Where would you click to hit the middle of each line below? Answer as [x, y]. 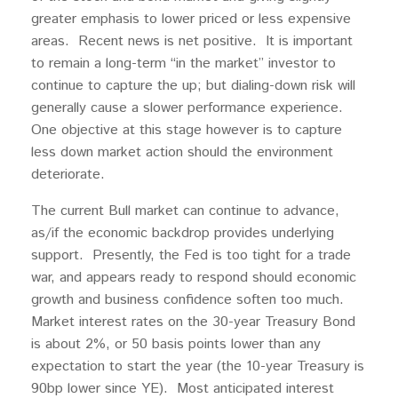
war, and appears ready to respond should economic [194, 278]
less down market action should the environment [182, 153]
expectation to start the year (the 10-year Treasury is [198, 367]
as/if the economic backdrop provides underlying [183, 234]
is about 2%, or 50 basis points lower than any [176, 345]
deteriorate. [68, 175]
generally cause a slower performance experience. [189, 108]
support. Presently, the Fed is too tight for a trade [191, 256]
